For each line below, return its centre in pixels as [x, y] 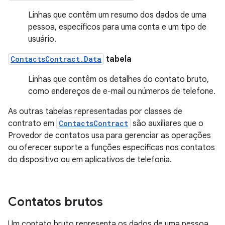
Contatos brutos [55, 202]
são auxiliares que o [167, 124]
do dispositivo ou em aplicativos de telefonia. [90, 160]
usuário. [42, 39]
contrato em [32, 124]
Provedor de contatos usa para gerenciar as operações [109, 136]
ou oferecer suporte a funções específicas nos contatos [111, 148]
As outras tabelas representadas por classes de [95, 111]
